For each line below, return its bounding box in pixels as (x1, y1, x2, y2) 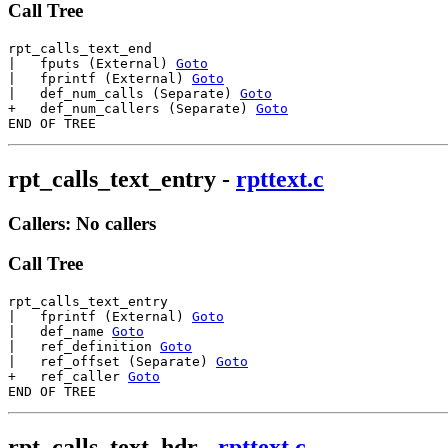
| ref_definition (8, 339, 160, 354)
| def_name (8, 324, 112, 339)
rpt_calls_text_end (8, 40, 152, 56)
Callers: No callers (8, 212, 156, 234)
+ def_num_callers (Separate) (8, 100, 256, 116)
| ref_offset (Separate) (8, 354, 216, 369)
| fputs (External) (8, 55, 176, 71)
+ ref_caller (8, 369, 128, 384)
